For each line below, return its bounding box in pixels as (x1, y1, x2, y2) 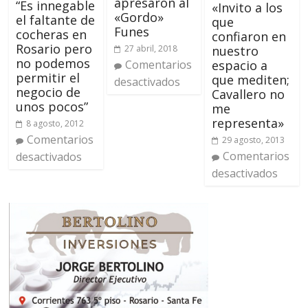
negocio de (16, 84, 81, 101)
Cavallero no (211, 85, 285, 102)
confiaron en (211, 27, 286, 45)
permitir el (16, 69, 80, 87)
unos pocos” (16, 98, 89, 115)
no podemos (16, 55, 91, 72)
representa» (211, 114, 284, 131)
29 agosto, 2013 (221, 133, 285, 146)
